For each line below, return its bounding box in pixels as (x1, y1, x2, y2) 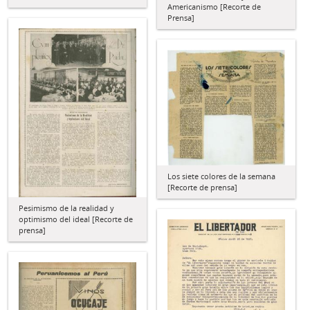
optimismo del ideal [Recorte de (19, 213, 133, 224)
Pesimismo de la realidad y (19, 202, 114, 213)
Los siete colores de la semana (167, 170, 275, 181)
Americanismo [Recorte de (167, 1, 261, 12)
